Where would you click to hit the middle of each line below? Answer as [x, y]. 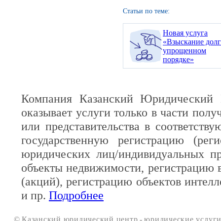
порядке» [178, 59]
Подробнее [76, 195]
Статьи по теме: [146, 11]
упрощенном [184, 50]
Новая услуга [185, 33]
